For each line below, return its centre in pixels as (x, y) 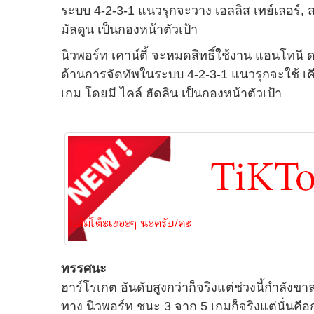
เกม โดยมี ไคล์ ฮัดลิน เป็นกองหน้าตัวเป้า (171, 93)
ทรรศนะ (84, 268)
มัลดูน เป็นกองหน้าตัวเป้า (129, 29)
